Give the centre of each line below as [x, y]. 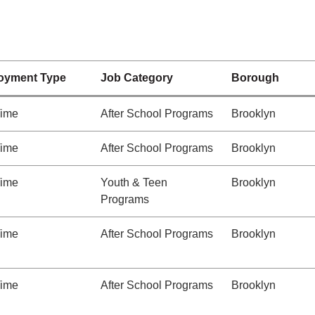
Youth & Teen [134, 182]
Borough [255, 78]
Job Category [137, 78]
